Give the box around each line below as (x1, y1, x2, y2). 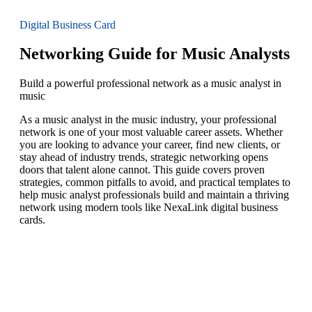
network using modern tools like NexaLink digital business (19, 201, 278, 214)
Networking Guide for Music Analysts (19, 45, 290, 63)
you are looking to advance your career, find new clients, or (19, 139, 280, 151)
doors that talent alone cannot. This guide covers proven (19, 164, 265, 176)
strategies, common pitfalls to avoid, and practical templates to (19, 176, 290, 189)
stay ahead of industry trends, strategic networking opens (19, 151, 268, 164)
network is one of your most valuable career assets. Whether (19, 126, 283, 139)
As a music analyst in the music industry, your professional (19, 114, 276, 126)
